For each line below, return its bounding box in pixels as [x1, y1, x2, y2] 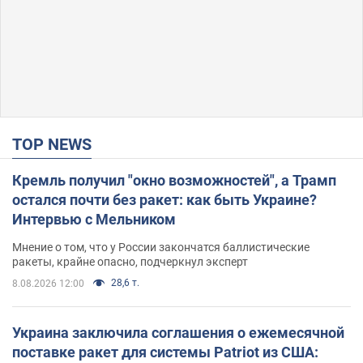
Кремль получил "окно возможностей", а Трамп [12, 172, 336, 190]
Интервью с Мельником [12, 211, 176, 228]
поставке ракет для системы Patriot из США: [12, 344, 318, 361]
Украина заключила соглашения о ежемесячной [12, 324, 344, 342]
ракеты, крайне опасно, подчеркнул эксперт [12, 255, 248, 269]
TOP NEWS [22, 135, 92, 155]
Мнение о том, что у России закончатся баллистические [12, 241, 310, 254]
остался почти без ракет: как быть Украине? [12, 191, 317, 209]
